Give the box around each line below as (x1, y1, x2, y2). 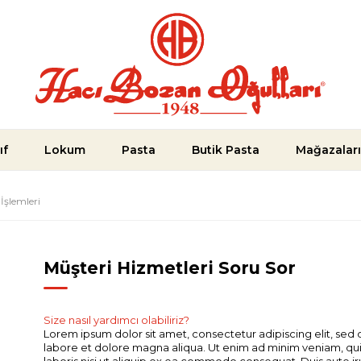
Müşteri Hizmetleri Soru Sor (44, 258, 297, 278)
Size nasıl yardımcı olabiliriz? (44, 313, 190, 326)
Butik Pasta (192, 143, 259, 157)
